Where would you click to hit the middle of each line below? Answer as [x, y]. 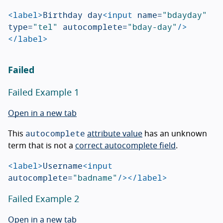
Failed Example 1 [44, 93]
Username [63, 165]
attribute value [115, 134]
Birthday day [73, 14]
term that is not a [42, 146]
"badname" [95, 177]
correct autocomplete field [125, 146]
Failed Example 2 [44, 199]
